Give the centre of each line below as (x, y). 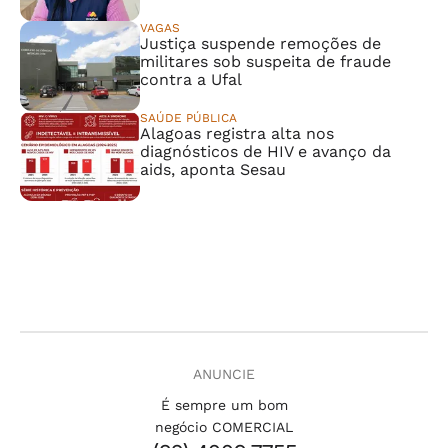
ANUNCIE (224, 374)
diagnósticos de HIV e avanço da (265, 151)
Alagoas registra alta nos (237, 133)
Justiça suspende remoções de (260, 43)
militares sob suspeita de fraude (265, 61)
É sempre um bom (224, 405)
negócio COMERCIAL (224, 427)
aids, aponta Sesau (213, 169)
